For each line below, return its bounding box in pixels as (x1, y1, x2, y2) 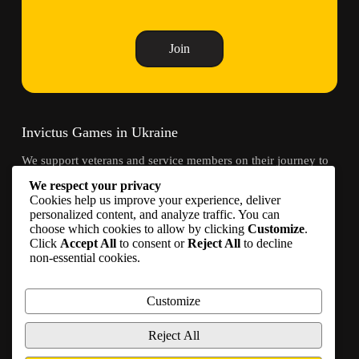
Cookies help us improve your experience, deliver (30, 192, 280, 207)
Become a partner (75, 288, 164, 301)
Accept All (60, 236, 116, 250)
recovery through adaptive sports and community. (21, 169, 271, 183)
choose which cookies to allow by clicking (30, 221, 248, 236)
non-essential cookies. (30, 250, 140, 264)
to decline (240, 236, 292, 250)
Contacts (21, 202, 72, 219)
